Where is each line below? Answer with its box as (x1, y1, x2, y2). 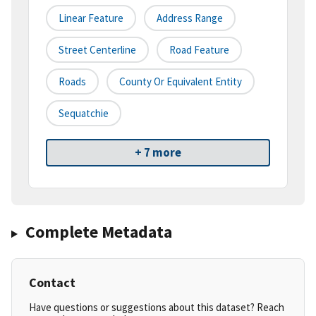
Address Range (157, 11, 223, 25)
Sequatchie (59, 107, 109, 121)
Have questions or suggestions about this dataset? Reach (29, 300, 284, 315)
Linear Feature (59, 11, 123, 25)
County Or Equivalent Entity (119, 75, 242, 89)
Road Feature (169, 43, 229, 57)
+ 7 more (135, 145, 181, 161)
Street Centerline (59, 43, 136, 57)
